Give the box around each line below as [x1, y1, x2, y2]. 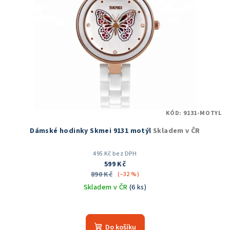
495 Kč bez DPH [93, 149, 137, 159]
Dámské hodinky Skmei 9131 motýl [30, 126, 153, 137]
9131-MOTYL [183, 109, 222, 118]
